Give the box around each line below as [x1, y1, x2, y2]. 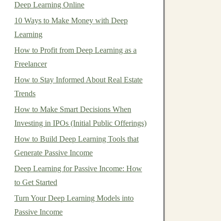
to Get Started [14, 178, 57, 186]
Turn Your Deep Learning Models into [14, 194, 134, 202]
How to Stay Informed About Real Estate [14, 75, 143, 84]
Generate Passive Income [14, 148, 93, 157]
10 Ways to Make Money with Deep [14, 16, 128, 25]
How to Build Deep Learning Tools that [14, 135, 139, 143]
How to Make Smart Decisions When [14, 105, 131, 113]
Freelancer [14, 60, 47, 68]
